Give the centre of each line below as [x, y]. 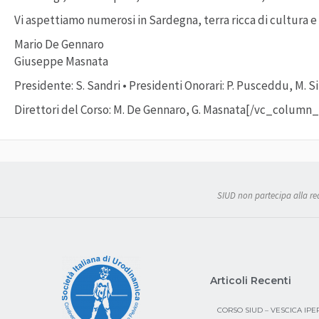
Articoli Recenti [250, 280]
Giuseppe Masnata [61, 62]
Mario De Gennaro [59, 45]
